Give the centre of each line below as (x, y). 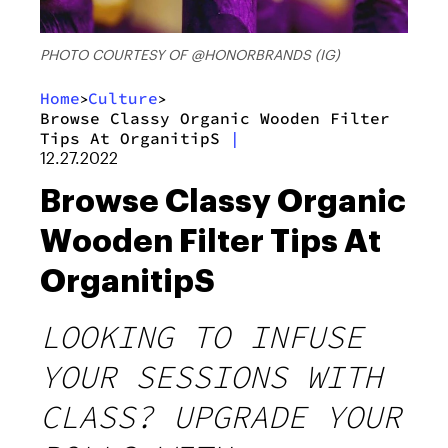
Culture (123, 98)
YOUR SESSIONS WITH (211, 377)
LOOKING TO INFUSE (201, 337)
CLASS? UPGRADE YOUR (220, 417)
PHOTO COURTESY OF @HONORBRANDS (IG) (190, 55)
